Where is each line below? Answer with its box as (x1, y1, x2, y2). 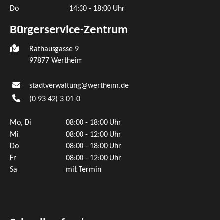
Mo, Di (10, 119, 31, 127)
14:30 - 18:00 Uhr (69, 5, 125, 13)
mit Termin (66, 166, 101, 174)
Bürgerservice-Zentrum (10, 24, 128, 37)
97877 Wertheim (29, 57, 83, 65)
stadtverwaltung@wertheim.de (29, 82, 129, 90)
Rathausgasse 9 (29, 45, 79, 54)
